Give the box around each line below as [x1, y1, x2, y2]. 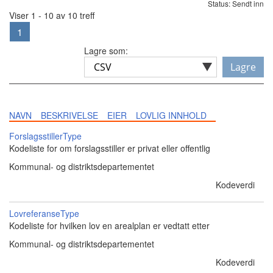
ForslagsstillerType [9, 130, 82, 142]
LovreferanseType [9, 207, 79, 219]
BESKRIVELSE [41, 109, 98, 121]
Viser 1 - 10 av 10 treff [9, 9, 94, 21]
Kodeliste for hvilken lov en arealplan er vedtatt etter [9, 219, 210, 232]
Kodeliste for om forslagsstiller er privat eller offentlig [9, 142, 210, 154]
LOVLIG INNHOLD [136, 109, 207, 121]
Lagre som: [84, 44, 128, 57]
